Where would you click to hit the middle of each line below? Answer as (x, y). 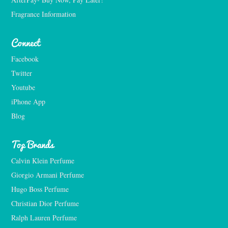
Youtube (23, 87)
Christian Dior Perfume (45, 203)
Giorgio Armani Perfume (48, 175)
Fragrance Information (44, 14)
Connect (26, 42)
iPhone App (28, 101)
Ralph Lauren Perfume (44, 217)
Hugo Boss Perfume (40, 189)
